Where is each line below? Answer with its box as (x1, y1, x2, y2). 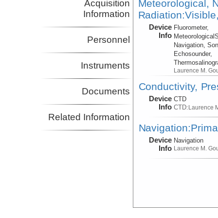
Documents (82, 86, 130, 97)
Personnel (87, 35, 130, 45)
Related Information (48, 112, 130, 123)
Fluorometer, (174, 24, 209, 32)
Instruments (81, 60, 130, 71)
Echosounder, (174, 50, 213, 58)
